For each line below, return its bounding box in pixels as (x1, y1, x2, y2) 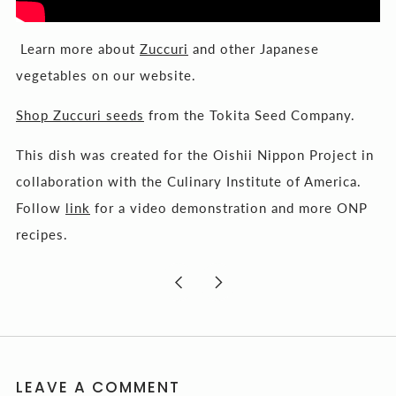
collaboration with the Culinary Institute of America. (16, 172, 362, 189)
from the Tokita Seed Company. (144, 106, 355, 123)
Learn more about (16, 40, 140, 57)
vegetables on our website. (16, 66, 196, 83)
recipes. (16, 225, 68, 242)
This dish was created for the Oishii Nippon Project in (16, 146, 374, 163)
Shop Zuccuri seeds (16, 106, 144, 123)
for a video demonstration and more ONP (90, 199, 368, 216)
